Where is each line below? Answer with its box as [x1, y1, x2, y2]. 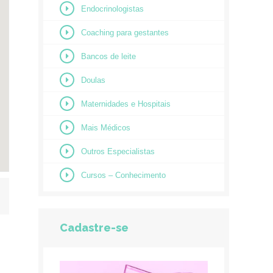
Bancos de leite [80, 51, 136, 61]
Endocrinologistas [80, 4, 144, 13]
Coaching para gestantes [80, 27, 169, 37]
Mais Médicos [80, 122, 130, 132]
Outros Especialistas [80, 146, 155, 156]
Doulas [80, 75, 105, 85]
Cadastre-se [59, 221, 129, 234]
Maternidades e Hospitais [80, 99, 171, 108]
